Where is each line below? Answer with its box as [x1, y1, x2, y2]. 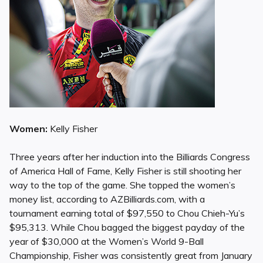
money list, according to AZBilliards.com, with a [9, 193, 205, 205]
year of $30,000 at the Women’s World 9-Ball [9, 235, 204, 248]
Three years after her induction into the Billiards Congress [9, 151, 250, 163]
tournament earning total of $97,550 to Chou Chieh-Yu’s [9, 207, 245, 220]
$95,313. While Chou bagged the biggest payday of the [9, 221, 245, 234]
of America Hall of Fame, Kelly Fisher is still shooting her [9, 165, 241, 177]
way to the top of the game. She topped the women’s [9, 179, 235, 191]
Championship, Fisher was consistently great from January [9, 249, 252, 262]
